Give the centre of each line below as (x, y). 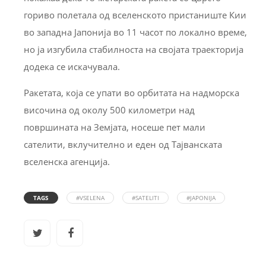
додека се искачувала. (72, 66)
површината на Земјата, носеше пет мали (115, 127)
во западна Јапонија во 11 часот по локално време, (135, 32)
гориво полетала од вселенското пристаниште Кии (135, 15)
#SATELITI (145, 197)
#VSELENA (90, 197)
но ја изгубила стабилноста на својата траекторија (134, 49)
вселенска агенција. (67, 161)
